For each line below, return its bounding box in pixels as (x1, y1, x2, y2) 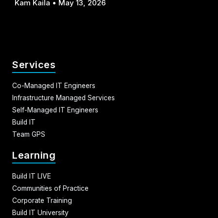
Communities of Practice (12, 184, 89, 193)
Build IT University (12, 209, 69, 217)
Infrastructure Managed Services (12, 94, 115, 102)
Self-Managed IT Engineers (12, 106, 98, 114)
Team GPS (12, 130, 45, 139)
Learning (12, 149, 55, 162)
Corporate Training (12, 197, 72, 205)
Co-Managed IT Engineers (12, 82, 95, 90)
